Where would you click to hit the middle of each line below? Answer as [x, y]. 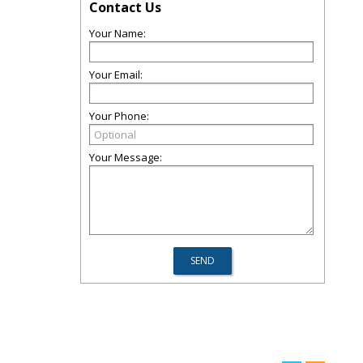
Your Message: [126, 157]
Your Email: [116, 75]
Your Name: [117, 33]
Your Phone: [119, 116]
